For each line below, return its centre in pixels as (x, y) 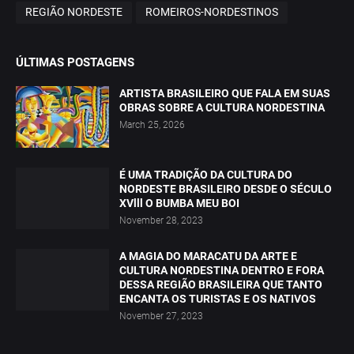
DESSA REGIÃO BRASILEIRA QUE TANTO (221, 284)
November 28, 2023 (161, 220)
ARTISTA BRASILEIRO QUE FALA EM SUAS (225, 93)
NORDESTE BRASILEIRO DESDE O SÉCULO (226, 188)
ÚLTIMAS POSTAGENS (75, 62)
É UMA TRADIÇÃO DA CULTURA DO (206, 174)
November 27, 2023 (161, 316)
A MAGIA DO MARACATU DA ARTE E (208, 256)
